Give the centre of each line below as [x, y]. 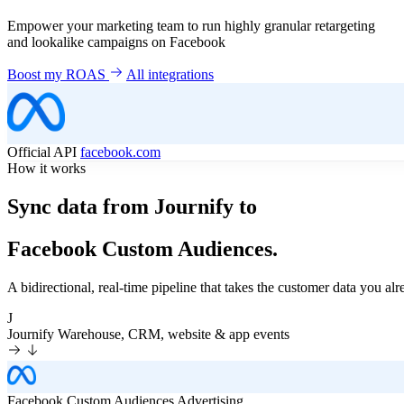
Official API [44, 152]
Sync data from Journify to [132, 207]
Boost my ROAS [58, 75]
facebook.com [120, 152]
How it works [46, 169]
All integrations [170, 75]
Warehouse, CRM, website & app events [174, 334]
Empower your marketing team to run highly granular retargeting [191, 26]
